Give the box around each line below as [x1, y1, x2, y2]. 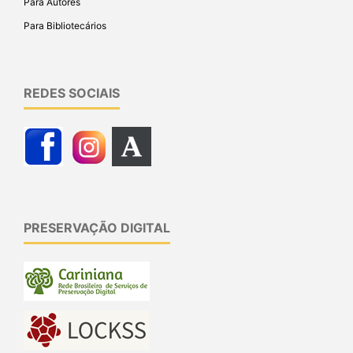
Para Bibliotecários [24, 20, 106, 32]
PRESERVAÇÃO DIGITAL [24, 219, 170, 236]
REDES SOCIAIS [24, 84, 120, 101]
